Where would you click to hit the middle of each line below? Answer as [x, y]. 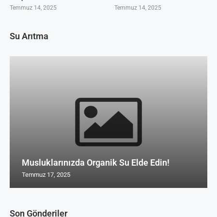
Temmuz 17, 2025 [46, 174]
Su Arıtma [29, 36]
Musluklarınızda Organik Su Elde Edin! [96, 162]
